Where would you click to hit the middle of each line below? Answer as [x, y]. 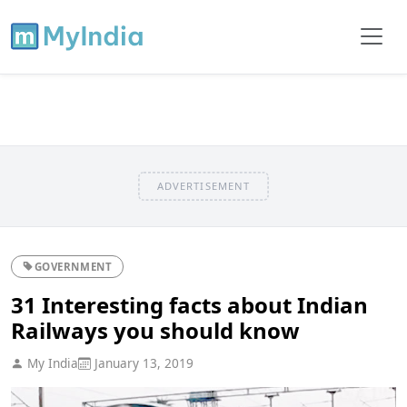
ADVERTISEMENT [203, 185]
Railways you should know [155, 330]
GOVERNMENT [73, 266]
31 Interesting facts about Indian [189, 304]
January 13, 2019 [142, 362]
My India [51, 362]
